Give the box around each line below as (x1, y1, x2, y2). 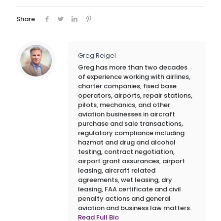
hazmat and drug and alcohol (78, 138, 176, 147)
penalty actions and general (78, 194, 171, 203)
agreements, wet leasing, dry (78, 175, 172, 184)
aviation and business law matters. (78, 203, 191, 213)
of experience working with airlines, (78, 72, 190, 81)
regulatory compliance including (78, 128, 184, 138)
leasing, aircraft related (78, 166, 155, 175)
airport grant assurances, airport (78, 156, 185, 166)
